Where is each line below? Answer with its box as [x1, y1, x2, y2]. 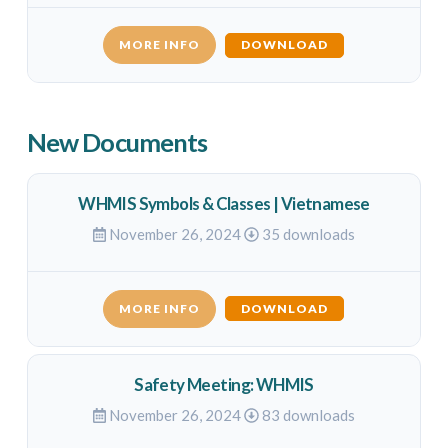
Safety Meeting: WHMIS [134, 373, 314, 395]
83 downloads [259, 406, 356, 425]
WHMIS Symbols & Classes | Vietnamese [78, 192, 370, 214]
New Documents [26, 127, 208, 158]
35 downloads [259, 225, 356, 244]
